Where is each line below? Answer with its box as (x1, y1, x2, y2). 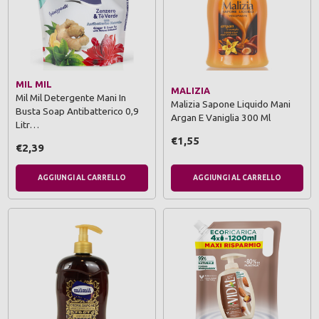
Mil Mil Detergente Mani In (16, 91, 126, 103)
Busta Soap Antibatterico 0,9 (16, 105, 139, 117)
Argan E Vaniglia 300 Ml (171, 112, 271, 124)
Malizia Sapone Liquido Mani (171, 98, 291, 110)
